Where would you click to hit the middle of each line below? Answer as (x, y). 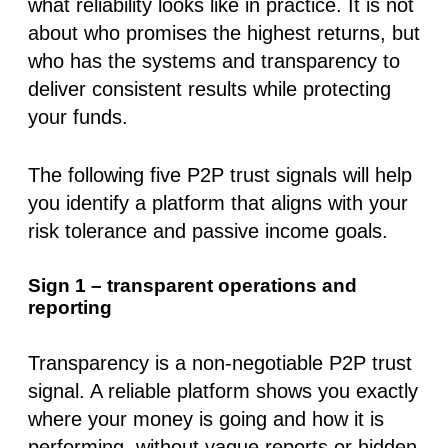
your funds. (78, 116)
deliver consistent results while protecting (209, 88)
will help (374, 174)
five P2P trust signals (243, 174)
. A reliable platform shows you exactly (248, 390)
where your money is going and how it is (206, 418)
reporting (70, 307)
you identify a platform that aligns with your (218, 202)
